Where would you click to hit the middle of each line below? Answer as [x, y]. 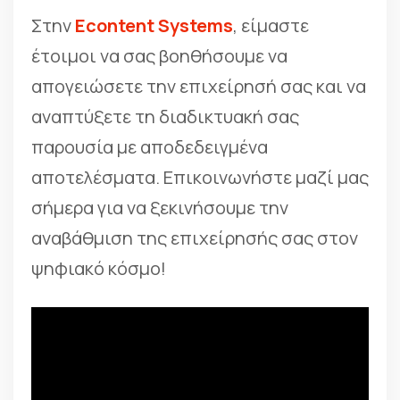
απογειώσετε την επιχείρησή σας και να [199, 87]
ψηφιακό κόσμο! [99, 269]
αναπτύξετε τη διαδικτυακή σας [165, 117]
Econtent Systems [154, 26]
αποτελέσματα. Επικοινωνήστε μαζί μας [200, 178]
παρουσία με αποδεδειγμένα [150, 147]
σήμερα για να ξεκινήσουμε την [160, 208]
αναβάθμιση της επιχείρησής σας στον [195, 238]
